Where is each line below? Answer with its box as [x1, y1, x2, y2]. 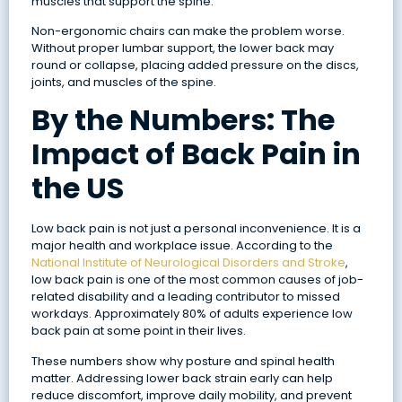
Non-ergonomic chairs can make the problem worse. [31, 22, 345, 39]
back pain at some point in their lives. [31, 322, 246, 340]
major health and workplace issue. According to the [31, 237, 333, 255]
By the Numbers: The [31, 100, 335, 141]
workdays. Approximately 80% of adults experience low [31, 305, 353, 323]
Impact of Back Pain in [31, 134, 361, 175]
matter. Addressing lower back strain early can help [31, 369, 333, 387]
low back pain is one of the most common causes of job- [31, 271, 363, 289]
